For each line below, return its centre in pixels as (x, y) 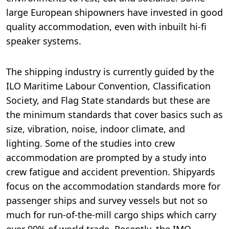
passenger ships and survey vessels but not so (107, 200)
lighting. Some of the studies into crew (90, 143)
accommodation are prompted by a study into (106, 157)
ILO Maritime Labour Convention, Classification (108, 86)
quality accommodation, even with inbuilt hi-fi (106, 26)
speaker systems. (44, 41)
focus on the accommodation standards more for (113, 186)
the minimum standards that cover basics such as (114, 114)
